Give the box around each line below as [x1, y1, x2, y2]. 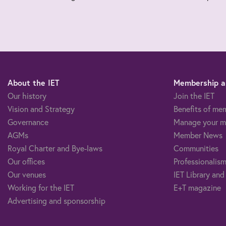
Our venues [8, 168, 46, 180]
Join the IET [173, 90, 214, 101]
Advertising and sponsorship [8, 195, 105, 206]
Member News [173, 129, 222, 140]
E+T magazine [173, 182, 221, 193]
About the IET [8, 77, 60, 88]
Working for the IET [8, 182, 74, 193]
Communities [173, 142, 218, 153]
